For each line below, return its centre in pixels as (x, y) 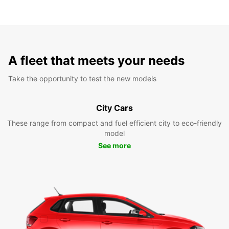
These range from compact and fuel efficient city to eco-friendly (114, 123)
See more (114, 145)
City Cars (114, 108)
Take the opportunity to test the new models (82, 78)
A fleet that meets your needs (96, 60)
